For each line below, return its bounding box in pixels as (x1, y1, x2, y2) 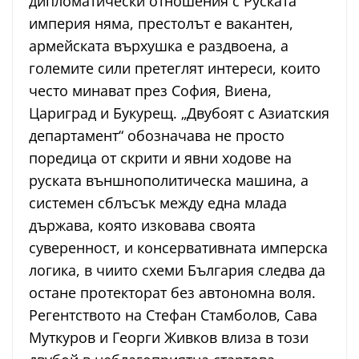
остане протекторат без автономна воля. (29, 283, 316, 303)
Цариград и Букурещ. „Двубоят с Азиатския (29, 103, 329, 123)
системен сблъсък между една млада (29, 193, 287, 213)
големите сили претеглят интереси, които (29, 58, 321, 79)
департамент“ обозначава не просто (29, 126, 284, 146)
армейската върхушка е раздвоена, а (29, 36, 288, 56)
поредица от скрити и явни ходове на (29, 148, 292, 168)
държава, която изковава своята (29, 216, 256, 236)
